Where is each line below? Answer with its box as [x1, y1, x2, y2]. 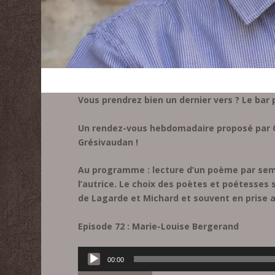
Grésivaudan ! [78, 136, 139, 148]
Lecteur [77, 247, 108, 259]
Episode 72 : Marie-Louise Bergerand [78, 220, 239, 232]
